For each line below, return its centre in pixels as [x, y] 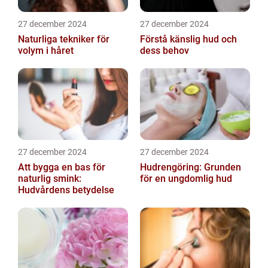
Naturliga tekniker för [64, 39]
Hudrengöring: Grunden [191, 167]
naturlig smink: [50, 179]
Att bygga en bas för [62, 167]
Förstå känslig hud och [188, 39]
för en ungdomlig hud [186, 179]
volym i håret [46, 51]
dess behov [165, 51]
